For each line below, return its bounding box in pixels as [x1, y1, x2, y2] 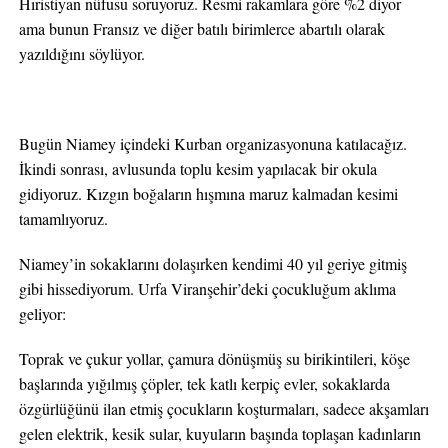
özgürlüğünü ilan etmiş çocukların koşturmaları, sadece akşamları [18, 398, 429, 419]
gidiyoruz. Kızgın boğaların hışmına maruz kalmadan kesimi [18, 183, 398, 204]
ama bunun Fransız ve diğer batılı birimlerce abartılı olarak [18, 18, 385, 39]
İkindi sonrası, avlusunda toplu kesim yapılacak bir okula [18, 158, 377, 179]
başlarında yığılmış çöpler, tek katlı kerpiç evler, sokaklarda [18, 373, 390, 394]
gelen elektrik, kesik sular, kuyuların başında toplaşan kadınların [18, 423, 421, 444]
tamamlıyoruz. [18, 208, 108, 229]
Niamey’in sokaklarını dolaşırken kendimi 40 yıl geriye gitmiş [18, 253, 407, 274]
